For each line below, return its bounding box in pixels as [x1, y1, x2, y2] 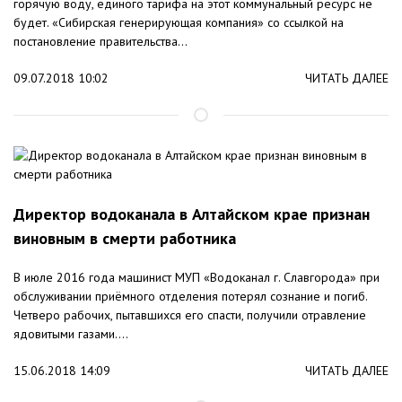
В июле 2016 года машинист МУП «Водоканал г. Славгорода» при [13, 269, 380, 286]
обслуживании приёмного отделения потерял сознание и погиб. [13, 288, 367, 305]
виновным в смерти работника [13, 228, 236, 249]
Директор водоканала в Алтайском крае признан [13, 204, 370, 225]
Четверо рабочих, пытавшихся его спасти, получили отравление [13, 307, 366, 324]
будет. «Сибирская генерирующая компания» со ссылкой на [13, 14, 344, 31]
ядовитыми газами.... [13, 326, 128, 343]
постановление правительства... [13, 33, 188, 50]
